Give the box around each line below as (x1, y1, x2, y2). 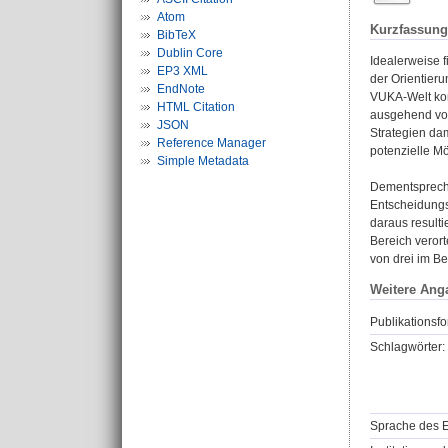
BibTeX (157, 28, 196, 42)
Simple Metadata (157, 154, 249, 168)
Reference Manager (157, 136, 266, 150)
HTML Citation (157, 100, 235, 114)
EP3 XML (157, 64, 208, 78)
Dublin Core (157, 46, 223, 60)
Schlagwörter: (370, 339, 445, 354)
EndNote (157, 82, 205, 96)
